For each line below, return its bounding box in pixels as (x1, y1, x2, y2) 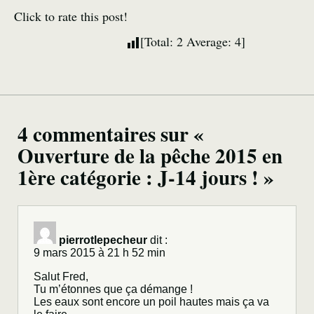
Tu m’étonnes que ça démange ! (34, 283, 193, 296)
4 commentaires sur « (18, 119, 204, 149)
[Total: (140, 33, 177, 50)
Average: (183, 33, 235, 50)
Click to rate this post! (14, 8, 128, 25)
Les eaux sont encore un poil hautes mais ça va (34, 296, 269, 308)
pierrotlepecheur (59, 234, 147, 247)
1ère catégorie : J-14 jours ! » (18, 163, 274, 193)
